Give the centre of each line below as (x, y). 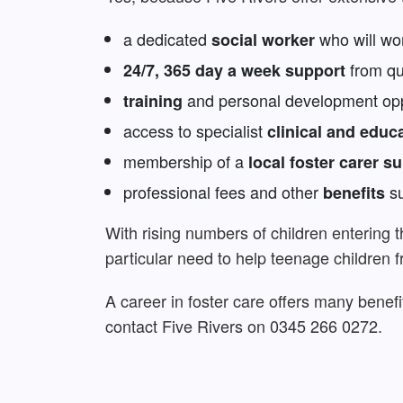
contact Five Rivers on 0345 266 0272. (244, 326)
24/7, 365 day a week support (234, 71)
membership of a (186, 161)
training (153, 101)
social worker (261, 40)
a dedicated (165, 39)
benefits (354, 193)
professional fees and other (223, 192)
